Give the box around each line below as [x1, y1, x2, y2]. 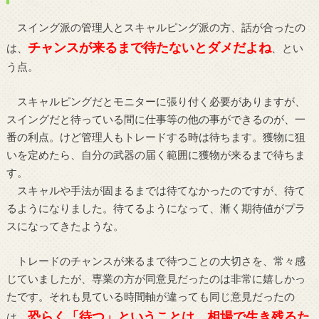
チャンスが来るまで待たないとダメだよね [27, 38, 271, 55]
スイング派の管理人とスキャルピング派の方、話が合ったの [6, 20, 305, 33]
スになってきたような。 [6, 219, 124, 233]
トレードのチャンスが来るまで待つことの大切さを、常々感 [6, 254, 305, 268]
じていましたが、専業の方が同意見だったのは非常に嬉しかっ [6, 272, 305, 286]
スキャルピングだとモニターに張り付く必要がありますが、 [6, 95, 305, 108]
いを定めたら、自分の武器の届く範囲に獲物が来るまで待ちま [6, 148, 305, 162]
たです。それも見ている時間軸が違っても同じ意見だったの [6, 290, 295, 303]
